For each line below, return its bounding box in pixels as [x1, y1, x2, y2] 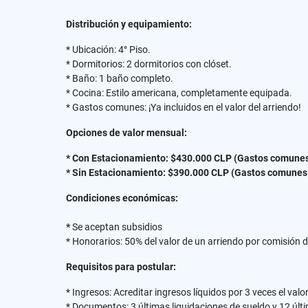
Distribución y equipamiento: [66, 19, 192, 30]
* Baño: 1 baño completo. [66, 73, 173, 84]
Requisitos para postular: [66, 261, 176, 272]
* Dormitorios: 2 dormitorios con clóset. [66, 58, 232, 69]
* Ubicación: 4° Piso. [66, 44, 151, 55]
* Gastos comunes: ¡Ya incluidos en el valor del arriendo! [66, 102, 301, 113]
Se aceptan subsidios [72, 221, 162, 232]
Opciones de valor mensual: [66, 127, 187, 138]
